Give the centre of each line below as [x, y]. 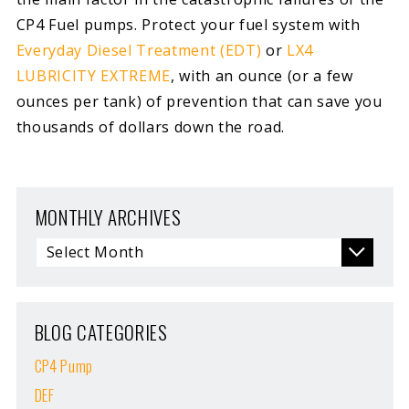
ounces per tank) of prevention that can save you [199, 101]
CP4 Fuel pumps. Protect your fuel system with [188, 24]
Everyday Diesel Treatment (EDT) [139, 50]
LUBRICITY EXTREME [93, 75]
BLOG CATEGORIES [101, 332]
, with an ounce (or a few [262, 75]
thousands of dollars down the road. [151, 126]
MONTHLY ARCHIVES [108, 217]
